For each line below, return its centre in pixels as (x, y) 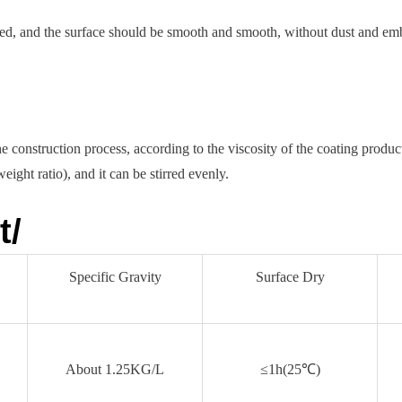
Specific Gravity (115, 276)
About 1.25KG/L (115, 369)
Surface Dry (290, 276)
